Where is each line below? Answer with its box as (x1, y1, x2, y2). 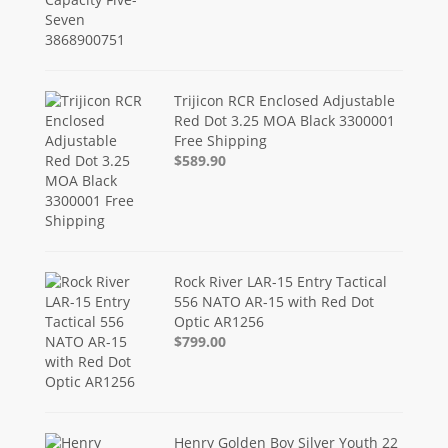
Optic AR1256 (174, 311, 265, 331)
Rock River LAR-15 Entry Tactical (174, 271, 388, 291)
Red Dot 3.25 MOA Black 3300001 (174, 110, 396, 130)
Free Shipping (174, 130, 268, 150)
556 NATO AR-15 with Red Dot (174, 291, 375, 311)
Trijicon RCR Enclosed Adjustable (174, 90, 396, 110)
